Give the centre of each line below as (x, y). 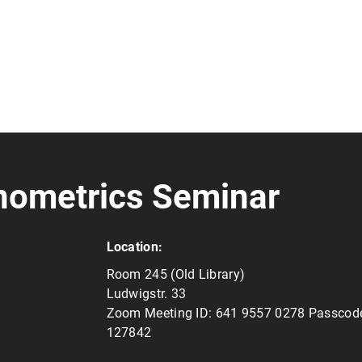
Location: (135, 247)
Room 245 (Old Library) (176, 274)
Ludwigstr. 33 (146, 294)
